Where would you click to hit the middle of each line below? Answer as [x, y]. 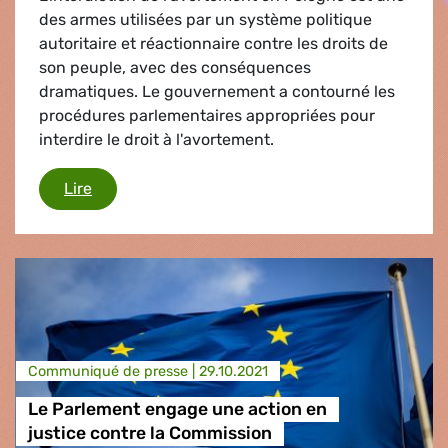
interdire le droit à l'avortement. [156, 139]
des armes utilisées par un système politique [205, 19]
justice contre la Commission [149, 433]
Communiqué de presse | [113, 371]
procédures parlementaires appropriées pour [207, 115]
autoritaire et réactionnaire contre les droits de [213, 43]
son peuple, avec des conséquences [175, 67]
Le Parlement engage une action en [177, 409]
